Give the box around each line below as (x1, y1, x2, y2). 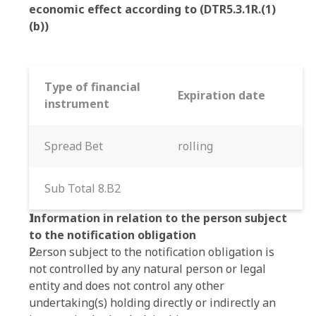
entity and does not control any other (29, 278, 224, 293)
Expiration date (178, 87, 265, 103)
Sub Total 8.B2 (44, 181, 121, 196)
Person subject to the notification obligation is (29, 244, 274, 260)
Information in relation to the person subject (29, 210, 287, 226)
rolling (178, 138, 213, 154)
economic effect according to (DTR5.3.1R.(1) (29, 1, 276, 17)
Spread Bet (44, 138, 103, 154)
